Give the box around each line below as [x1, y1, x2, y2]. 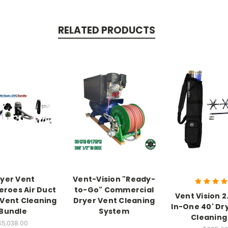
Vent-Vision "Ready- [73, 174, 155, 184]
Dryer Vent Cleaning [73, 195, 155, 206]
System [99, 206, 129, 216]
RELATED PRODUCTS [58, 23, 155, 37]
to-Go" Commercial [74, 184, 154, 195]
